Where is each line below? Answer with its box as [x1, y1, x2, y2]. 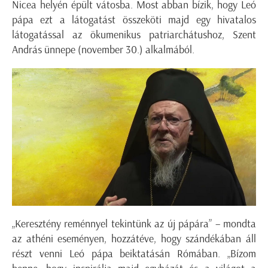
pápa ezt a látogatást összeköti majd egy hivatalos [12, 13, 256, 27]
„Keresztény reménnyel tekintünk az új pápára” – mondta [12, 217, 256, 230]
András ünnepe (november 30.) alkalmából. [12, 43, 194, 57]
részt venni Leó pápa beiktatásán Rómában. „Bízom [12, 246, 256, 260]
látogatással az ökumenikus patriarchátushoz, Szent [12, 28, 256, 42]
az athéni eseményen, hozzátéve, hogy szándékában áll [12, 232, 256, 245]
